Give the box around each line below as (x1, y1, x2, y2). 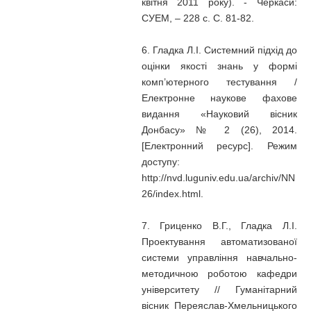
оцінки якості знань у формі (141, 60, 297, 72)
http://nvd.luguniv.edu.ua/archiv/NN (141, 172, 295, 183)
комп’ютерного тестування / (141, 76, 297, 87)
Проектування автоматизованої (141, 236, 297, 247)
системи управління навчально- (141, 252, 297, 263)
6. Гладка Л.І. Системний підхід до (141, 44, 297, 56)
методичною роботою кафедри (141, 268, 297, 279)
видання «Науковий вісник (141, 108, 297, 119)
